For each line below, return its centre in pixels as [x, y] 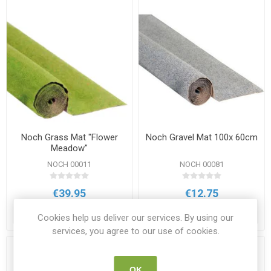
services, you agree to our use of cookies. [135, 231]
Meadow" [70, 148]
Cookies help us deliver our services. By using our [135, 218]
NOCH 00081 [201, 164]
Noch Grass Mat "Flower [69, 137]
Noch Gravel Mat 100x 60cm [201, 137]
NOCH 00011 [70, 164]
